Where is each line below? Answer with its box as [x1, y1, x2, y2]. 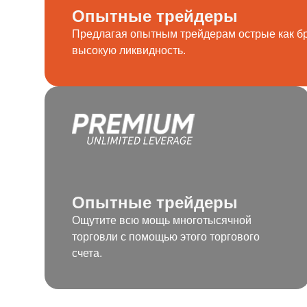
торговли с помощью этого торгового [72, 231, 260, 243]
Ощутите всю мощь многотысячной [72, 214, 251, 227]
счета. [72, 247, 102, 260]
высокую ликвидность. [72, 45, 186, 56]
